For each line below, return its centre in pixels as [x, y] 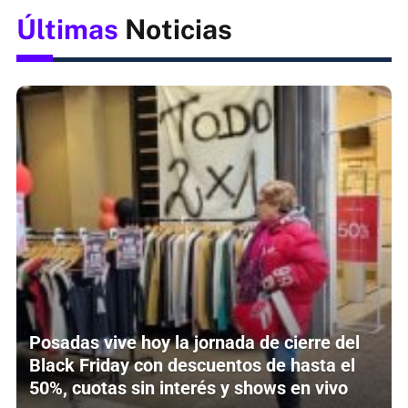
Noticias [175, 29]
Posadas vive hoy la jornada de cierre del [194, 342]
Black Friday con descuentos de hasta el [192, 365]
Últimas [67, 29]
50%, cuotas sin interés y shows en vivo [189, 388]
